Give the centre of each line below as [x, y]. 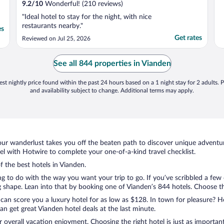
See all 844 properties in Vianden [112, 64]
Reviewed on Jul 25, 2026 [56, 39]
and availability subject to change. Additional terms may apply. [112, 91]
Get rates [188, 38]
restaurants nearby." [52, 26]
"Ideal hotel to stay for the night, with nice [87, 17]
